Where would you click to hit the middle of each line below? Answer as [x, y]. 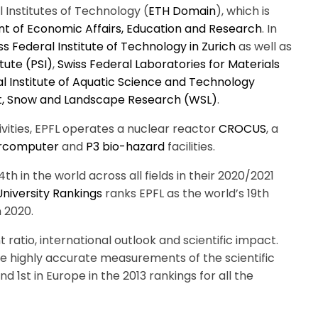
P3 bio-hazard [125, 147]
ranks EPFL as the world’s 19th [186, 193]
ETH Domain [182, 11]
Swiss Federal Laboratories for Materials [169, 64]
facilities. [190, 147]
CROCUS [242, 129]
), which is [243, 11]
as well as [264, 46]
